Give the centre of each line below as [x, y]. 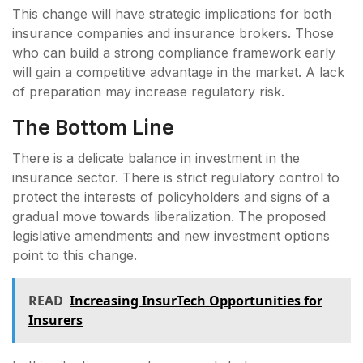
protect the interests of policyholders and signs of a [171, 196]
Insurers [56, 320]
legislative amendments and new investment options [171, 235]
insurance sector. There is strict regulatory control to [176, 177]
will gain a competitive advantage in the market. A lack [178, 72]
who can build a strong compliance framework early [174, 52]
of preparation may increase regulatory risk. [150, 91]
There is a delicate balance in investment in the [156, 158]
